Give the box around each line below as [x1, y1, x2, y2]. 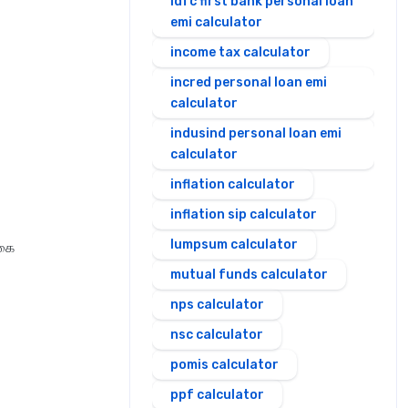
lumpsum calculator [170, 237, 298, 252]
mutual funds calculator [170, 267, 328, 282]
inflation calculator [170, 177, 295, 192]
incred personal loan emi [170, 75, 327, 90]
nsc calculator [170, 327, 263, 342]
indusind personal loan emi [170, 126, 342, 141]
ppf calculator [170, 387, 264, 403]
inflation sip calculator [170, 207, 317, 222]
